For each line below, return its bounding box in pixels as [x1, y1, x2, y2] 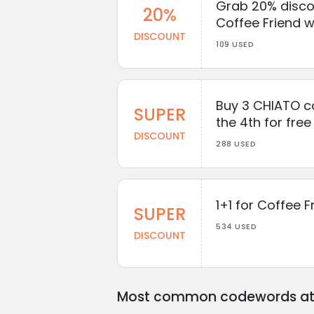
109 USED [216, 38, 254, 50]
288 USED [216, 137, 256, 149]
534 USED [216, 220, 257, 232]
